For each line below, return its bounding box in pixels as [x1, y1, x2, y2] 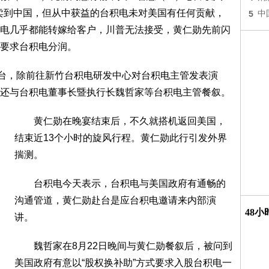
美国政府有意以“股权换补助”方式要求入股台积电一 [14, 258, 232, 268]
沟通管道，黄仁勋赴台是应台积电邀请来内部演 [14, 195, 216, 205]
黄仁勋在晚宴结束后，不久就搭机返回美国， [14, 116, 226, 126]
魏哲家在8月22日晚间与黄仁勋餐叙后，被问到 [14, 241, 232, 251]
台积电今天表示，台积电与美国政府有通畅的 [14, 178, 226, 189]
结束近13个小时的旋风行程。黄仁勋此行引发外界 [14, 133, 227, 143]
